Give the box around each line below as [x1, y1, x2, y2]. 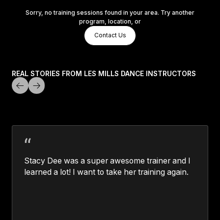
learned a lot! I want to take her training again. [24, 167, 189, 177]
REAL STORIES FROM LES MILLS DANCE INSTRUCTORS [11, 70, 196, 78]
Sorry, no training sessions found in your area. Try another [26, 8, 194, 16]
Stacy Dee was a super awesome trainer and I [24, 156, 191, 165]
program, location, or [79, 17, 141, 25]
